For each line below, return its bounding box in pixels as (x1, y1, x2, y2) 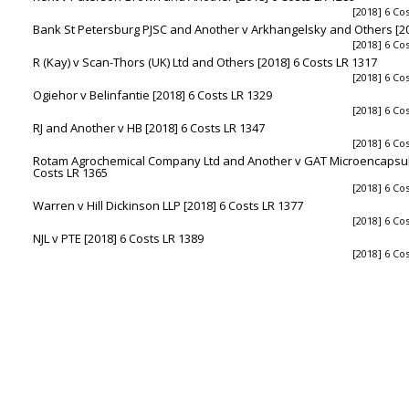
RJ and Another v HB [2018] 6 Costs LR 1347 (33, 119, 265, 136)
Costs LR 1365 (33, 163, 108, 181)
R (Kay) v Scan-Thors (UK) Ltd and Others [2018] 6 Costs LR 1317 (33, 53, 377, 70)
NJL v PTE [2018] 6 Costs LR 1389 (33, 229, 204, 246)
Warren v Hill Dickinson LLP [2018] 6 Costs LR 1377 (33, 196, 303, 214)
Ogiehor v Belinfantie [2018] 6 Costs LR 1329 (33, 86, 272, 103)
